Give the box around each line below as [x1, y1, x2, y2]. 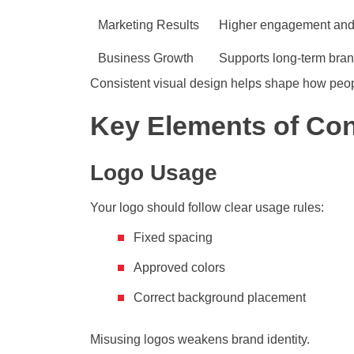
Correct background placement [134, 291, 306, 305]
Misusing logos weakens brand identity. [90, 333, 310, 347]
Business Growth [98, 51, 194, 66]
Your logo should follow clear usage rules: [90, 201, 324, 215]
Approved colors [134, 261, 225, 275]
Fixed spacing [134, 231, 213, 245]
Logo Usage [90, 160, 217, 186]
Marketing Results [98, 18, 199, 32]
